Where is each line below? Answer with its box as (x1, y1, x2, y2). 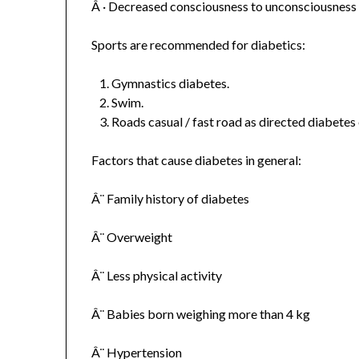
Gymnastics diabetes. (111, 75, 230, 91)
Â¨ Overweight (91, 228, 173, 244)
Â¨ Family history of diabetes (91, 190, 250, 206)
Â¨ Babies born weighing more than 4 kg (91, 305, 311, 321)
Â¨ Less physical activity (91, 267, 223, 283)
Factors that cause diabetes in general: (91, 151, 302, 167)
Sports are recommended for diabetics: (91, 36, 306, 52)
